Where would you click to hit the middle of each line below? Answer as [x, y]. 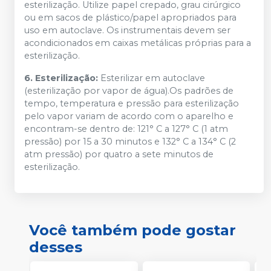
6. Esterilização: [61, 78]
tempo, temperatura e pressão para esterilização [132, 103]
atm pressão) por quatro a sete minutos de [119, 154]
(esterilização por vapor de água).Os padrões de [129, 90]
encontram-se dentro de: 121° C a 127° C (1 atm [126, 129]
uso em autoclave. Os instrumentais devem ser [127, 30]
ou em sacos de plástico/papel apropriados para [130, 17]
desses [56, 247]
